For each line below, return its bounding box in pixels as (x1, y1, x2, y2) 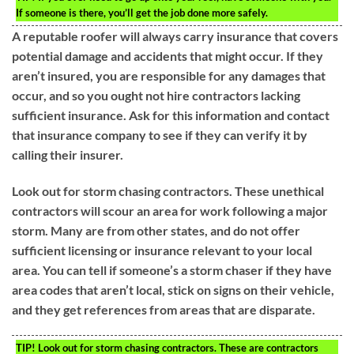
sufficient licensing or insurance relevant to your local (12, 242, 312, 258)
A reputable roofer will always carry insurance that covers (12, 28, 338, 43)
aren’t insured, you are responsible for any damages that (12, 67, 326, 83)
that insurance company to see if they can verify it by (12, 126, 307, 142)
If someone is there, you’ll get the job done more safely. (16, 6, 268, 19)
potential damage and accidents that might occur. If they (12, 47, 323, 63)
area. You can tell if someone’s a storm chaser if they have (12, 262, 332, 277)
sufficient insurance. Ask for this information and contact (12, 107, 330, 122)
